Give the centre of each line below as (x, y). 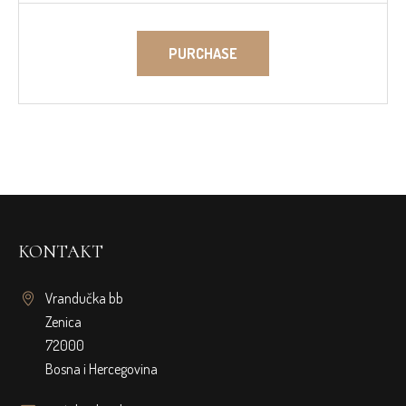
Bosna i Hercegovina (102, 369)
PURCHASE (203, 54)
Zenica (64, 322)
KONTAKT (61, 252)
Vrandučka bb (85, 299)
